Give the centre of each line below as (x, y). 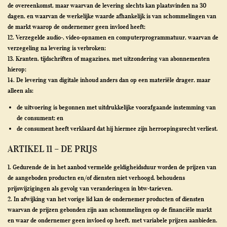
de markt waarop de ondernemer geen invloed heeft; (77, 27)
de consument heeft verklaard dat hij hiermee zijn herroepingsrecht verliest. (117, 128)
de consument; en (40, 118)
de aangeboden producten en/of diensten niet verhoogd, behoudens (96, 178)
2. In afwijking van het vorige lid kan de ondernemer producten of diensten (106, 199)
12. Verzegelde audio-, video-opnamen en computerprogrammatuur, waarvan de (113, 37)
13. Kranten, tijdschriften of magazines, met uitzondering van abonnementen (109, 59)
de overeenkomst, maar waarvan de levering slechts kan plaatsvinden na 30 (107, 5)
